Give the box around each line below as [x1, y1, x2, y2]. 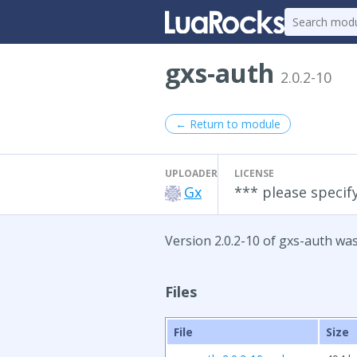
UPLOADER [165, 167, 218, 180]
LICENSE [234, 167, 274, 180]
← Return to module [175, 116, 280, 131]
